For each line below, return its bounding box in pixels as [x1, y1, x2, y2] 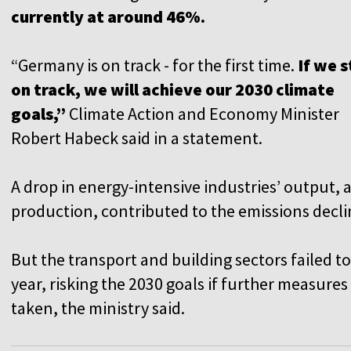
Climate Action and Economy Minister [66, 102, 339, 125]
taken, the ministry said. [11, 296, 185, 319]
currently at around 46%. [11, 5, 205, 27]
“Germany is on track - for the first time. [11, 53, 298, 76]
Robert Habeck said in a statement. [11, 126, 262, 149]
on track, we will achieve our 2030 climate [11, 78, 335, 100]
